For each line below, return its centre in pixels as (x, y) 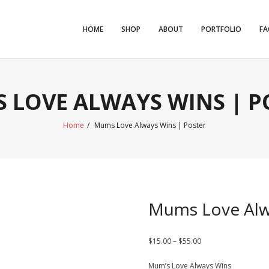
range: (211, 253)
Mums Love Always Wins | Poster (149, 125)
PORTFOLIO (221, 29)
